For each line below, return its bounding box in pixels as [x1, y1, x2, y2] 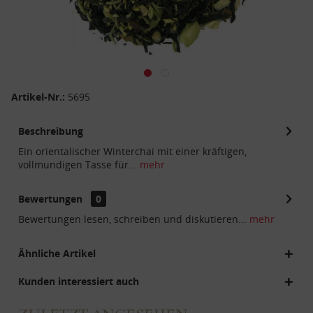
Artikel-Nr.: [11, 90, 68, 103]
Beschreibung [18, 124, 83, 138]
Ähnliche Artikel [18, 247, 96, 260]
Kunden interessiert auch [18, 275, 139, 288]
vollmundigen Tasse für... [18, 158, 137, 171]
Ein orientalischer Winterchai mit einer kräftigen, [18, 145, 247, 158]
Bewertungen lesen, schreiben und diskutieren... [18, 212, 247, 226]
